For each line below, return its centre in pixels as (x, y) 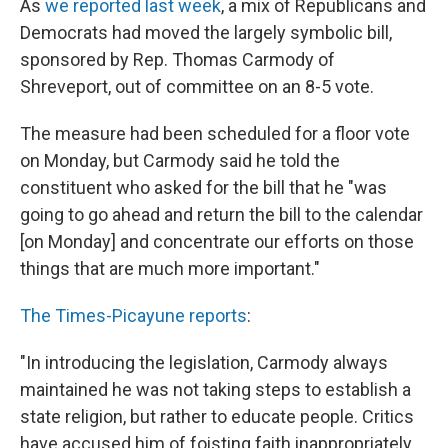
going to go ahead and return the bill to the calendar (221, 214)
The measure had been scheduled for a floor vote (215, 133)
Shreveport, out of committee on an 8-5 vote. (197, 86)
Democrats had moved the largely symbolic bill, (206, 32)
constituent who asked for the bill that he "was (203, 187)
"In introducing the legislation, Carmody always (204, 362)
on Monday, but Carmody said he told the (180, 160)
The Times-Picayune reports (133, 315)
